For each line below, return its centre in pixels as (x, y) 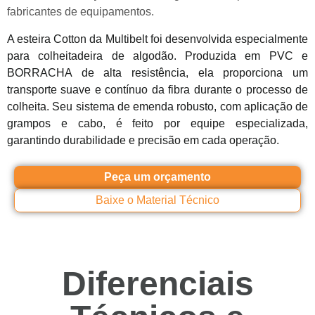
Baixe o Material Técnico (157, 200)
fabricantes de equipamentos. (81, 12)
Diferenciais (157, 284)
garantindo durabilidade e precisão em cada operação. (143, 140)
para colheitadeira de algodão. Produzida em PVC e (157, 56)
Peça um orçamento (157, 177)
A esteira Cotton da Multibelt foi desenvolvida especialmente (157, 39)
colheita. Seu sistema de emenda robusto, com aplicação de (157, 106)
